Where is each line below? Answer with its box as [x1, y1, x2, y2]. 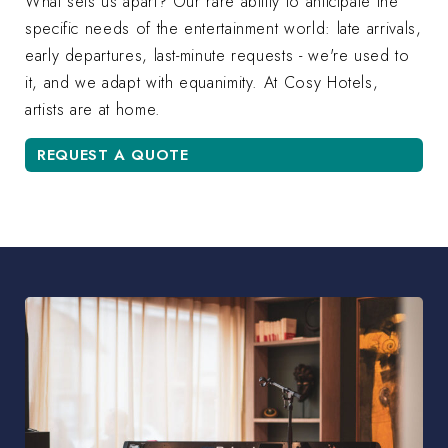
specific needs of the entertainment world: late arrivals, [25, 17, 422, 41]
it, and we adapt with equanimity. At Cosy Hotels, [25, 71, 379, 95]
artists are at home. [25, 98, 161, 122]
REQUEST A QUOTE [37, 144, 189, 167]
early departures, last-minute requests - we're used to [25, 44, 410, 68]
